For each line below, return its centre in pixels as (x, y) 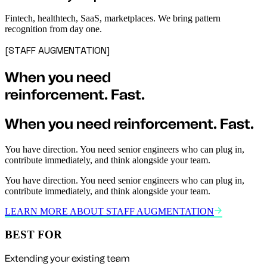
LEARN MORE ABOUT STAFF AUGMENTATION (109, 212)
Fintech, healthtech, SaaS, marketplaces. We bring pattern (113, 18)
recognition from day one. (53, 29)
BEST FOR (33, 234)
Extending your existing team (67, 258)
